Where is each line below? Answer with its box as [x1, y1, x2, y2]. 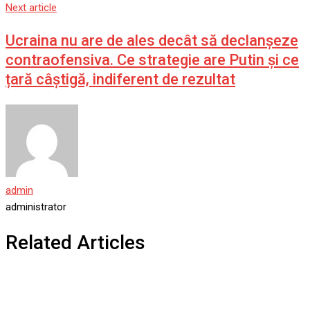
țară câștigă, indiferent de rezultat [6, 71, 235, 89]
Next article [6, 1, 57, 15]
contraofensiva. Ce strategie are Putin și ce [6, 51, 299, 69]
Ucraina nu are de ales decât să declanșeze [6, 32, 298, 50]
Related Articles [6, 231, 145, 255]
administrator [6, 201, 66, 214]
